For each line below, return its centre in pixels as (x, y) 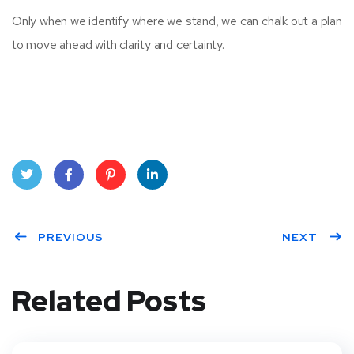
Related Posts (109, 301)
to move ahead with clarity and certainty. (118, 45)
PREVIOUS (71, 237)
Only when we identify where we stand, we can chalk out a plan (177, 21)
